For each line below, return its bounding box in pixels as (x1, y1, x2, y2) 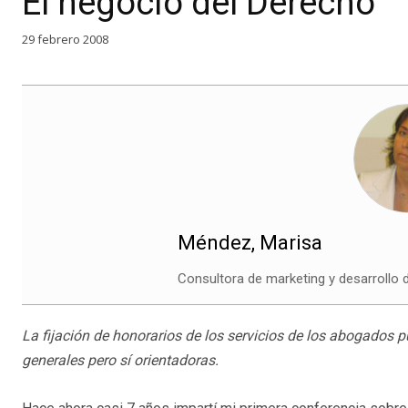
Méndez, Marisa (177, 231, 322, 255)
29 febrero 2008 (22, 30, 108, 47)
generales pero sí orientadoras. (22, 352, 219, 370)
